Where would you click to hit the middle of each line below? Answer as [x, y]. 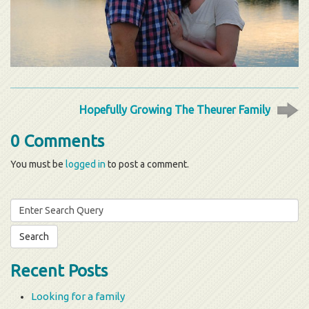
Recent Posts [59, 270]
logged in [86, 164]
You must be [38, 164]
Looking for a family [78, 296]
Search [24, 205]
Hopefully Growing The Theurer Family [175, 109]
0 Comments [57, 141]
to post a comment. [147, 164]
